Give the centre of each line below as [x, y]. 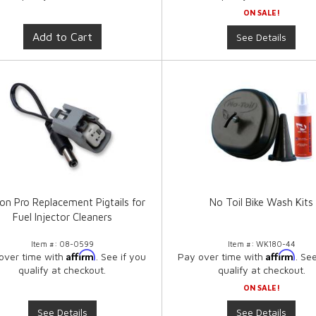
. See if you [121, 257]
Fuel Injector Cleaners [62, 217]
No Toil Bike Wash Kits [262, 202]
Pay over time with [221, 257]
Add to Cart [62, 37]
